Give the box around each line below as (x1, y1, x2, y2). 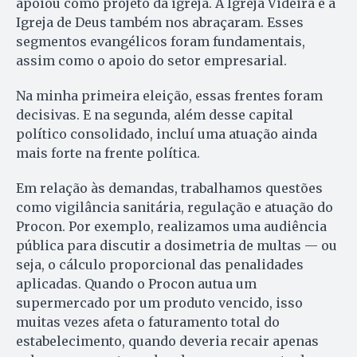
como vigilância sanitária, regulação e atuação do (16, 198, 333, 215)
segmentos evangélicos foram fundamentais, (16, 33, 305, 49)
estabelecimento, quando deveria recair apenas (16, 332, 319, 349)
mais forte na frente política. (16, 144, 200, 161)
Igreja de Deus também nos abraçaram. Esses (16, 14, 304, 30)
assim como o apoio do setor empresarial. (16, 52, 287, 69)
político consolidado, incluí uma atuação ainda (16, 125, 317, 142)
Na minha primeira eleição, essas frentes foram (16, 87, 323, 104)
